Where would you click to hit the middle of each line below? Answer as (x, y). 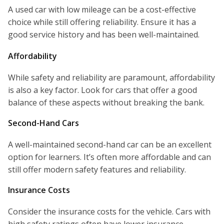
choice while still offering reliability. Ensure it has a (102, 22)
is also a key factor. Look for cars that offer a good (102, 90)
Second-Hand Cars (43, 123)
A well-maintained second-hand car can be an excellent (110, 145)
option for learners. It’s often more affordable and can (109, 157)
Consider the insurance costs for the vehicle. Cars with (109, 212)
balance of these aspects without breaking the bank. (106, 103)
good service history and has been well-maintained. (104, 35)
